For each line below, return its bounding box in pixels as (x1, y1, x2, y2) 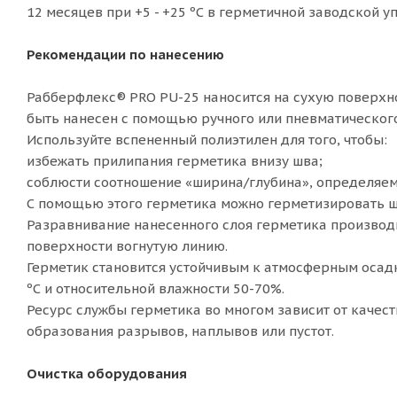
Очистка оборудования (27, 365, 187, 382)
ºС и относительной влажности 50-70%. (27, 280, 284, 297)
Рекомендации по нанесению (27, 46, 224, 63)
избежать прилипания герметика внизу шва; (27, 152, 323, 169)
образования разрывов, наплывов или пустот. (27, 323, 334, 339)
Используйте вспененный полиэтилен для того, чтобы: (27, 131, 387, 148)
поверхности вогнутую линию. (27, 237, 228, 254)
